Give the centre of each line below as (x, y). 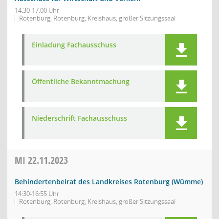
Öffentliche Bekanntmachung (81, 81)
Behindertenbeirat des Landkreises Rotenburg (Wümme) (109, 182)
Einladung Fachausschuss (74, 45)
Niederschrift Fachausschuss (79, 118)
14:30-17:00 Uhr (37, 10)
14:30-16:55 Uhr (37, 194)
